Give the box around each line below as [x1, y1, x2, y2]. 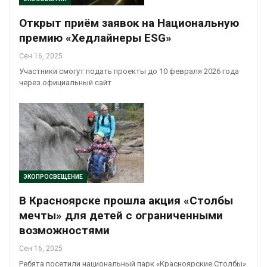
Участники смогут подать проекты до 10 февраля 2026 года [19, 66, 239, 76]
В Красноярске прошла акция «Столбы [19, 194, 233, 208]
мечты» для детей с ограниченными [19, 209, 223, 223]
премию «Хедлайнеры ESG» [19, 30, 172, 45]
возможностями [19, 223, 110, 238]
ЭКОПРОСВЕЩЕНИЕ [23, 173, 83, 181]
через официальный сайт [19, 77, 111, 87]
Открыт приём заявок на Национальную [19, 15, 239, 30]
